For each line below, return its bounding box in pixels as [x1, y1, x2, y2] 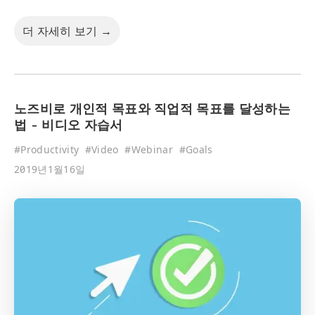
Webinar [131, 143, 173, 157]
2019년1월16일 [14, 162, 86, 176]
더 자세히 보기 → [22, 24, 112, 39]
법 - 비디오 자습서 [14, 120, 123, 134]
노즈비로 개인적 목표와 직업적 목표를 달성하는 [14, 104, 290, 117]
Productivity [20, 143, 79, 157]
